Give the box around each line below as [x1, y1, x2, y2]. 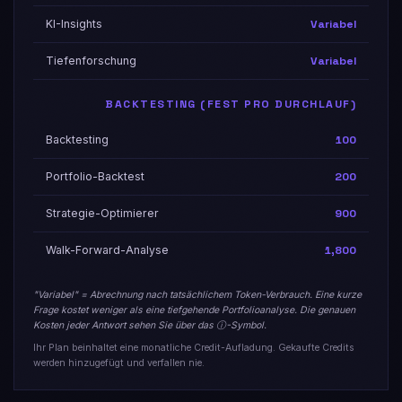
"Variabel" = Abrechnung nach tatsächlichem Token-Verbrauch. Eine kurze [33, 288, 362, 301]
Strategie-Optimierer [46, 205, 159, 220]
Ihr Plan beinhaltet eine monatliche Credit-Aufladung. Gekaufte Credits [33, 342, 354, 354]
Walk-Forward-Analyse [46, 242, 169, 257]
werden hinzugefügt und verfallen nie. [33, 357, 205, 370]
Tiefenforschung [46, 53, 136, 67]
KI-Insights [46, 16, 102, 31]
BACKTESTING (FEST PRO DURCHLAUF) [105, 96, 356, 111]
